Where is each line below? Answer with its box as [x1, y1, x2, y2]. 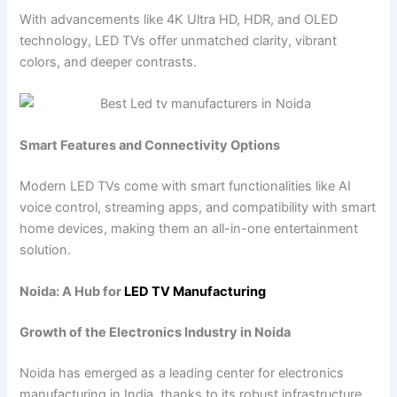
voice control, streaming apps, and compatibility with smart [19, 199, 377, 216]
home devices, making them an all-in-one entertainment [19, 221, 359, 237]
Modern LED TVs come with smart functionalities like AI [19, 178, 352, 195]
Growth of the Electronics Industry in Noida [19, 324, 292, 341]
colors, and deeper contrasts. [19, 53, 198, 70]
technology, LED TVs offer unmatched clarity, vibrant [19, 32, 338, 49]
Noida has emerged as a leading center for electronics [19, 365, 345, 382]
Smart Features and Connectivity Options [19, 137, 281, 154]
